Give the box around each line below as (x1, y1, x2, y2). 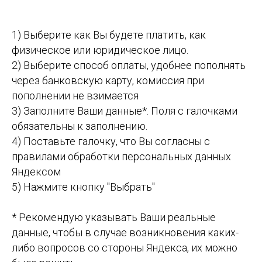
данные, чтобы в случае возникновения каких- (12, 226, 239, 239)
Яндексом (12, 166, 61, 178)
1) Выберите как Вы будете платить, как (12, 29, 206, 42)
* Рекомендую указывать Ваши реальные (12, 211, 216, 224)
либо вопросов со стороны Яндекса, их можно (12, 242, 237, 254)
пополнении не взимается (12, 89, 139, 102)
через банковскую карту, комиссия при (12, 74, 204, 87)
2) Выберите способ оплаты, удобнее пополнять (12, 59, 246, 72)
